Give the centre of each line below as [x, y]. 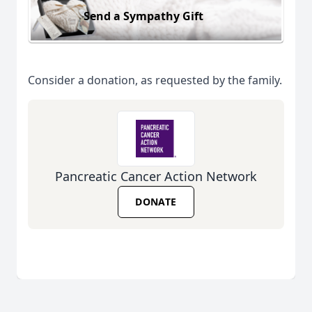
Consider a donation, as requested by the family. [155, 80]
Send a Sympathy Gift [143, 16]
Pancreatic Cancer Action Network [156, 177]
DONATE [156, 202]
